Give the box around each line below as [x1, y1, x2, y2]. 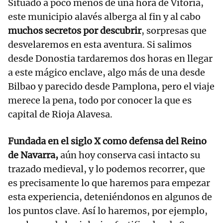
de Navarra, [8, 149, 58, 161]
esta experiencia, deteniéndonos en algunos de [8, 191, 212, 203]
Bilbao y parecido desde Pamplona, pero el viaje [8, 81, 215, 93]
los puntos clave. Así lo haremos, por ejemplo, [8, 205, 208, 217]
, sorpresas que [141, 25, 207, 37]
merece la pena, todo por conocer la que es [8, 95, 192, 107]
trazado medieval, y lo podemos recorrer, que [8, 163, 205, 175]
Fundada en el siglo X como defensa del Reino [8, 135, 207, 147]
